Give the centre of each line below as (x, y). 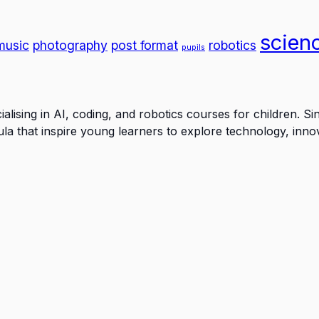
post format (145, 46)
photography (70, 46)
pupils (193, 48)
